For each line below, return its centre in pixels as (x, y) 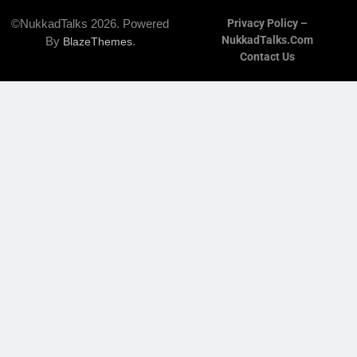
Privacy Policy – (267, 24)
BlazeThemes (97, 42)
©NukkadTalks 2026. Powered (90, 24)
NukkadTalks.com (267, 41)
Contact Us (267, 57)
